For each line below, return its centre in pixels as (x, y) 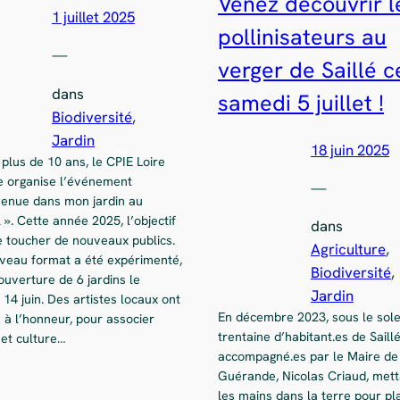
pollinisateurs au (302, 37)
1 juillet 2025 (93, 17)
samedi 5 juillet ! (301, 104)
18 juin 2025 (350, 150)
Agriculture (348, 250)
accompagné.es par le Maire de (308, 357)
